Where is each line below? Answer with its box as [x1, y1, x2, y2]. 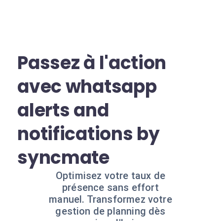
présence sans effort [62, 182, 159, 193]
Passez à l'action [17, 50, 167, 75]
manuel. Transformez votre [49, 193, 172, 205]
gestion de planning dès [55, 205, 166, 217]
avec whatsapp [17, 74, 157, 99]
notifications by [17, 121, 160, 147]
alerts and [17, 98, 109, 123]
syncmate [17, 145, 110, 170]
